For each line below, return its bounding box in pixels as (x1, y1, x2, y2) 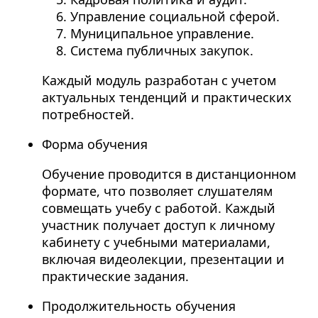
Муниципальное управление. (70, 25, 254, 43)
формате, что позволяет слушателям (41, 182, 273, 200)
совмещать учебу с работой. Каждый (41, 199, 275, 217)
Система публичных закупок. (70, 42, 253, 60)
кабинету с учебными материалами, (41, 234, 270, 251)
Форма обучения (41, 136, 148, 153)
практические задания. (41, 268, 189, 285)
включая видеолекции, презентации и (41, 251, 285, 268)
